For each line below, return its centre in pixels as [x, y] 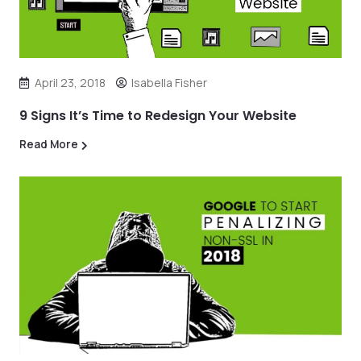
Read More [49, 144]
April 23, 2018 [70, 82]
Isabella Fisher [169, 82]
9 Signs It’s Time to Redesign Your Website [158, 115]
